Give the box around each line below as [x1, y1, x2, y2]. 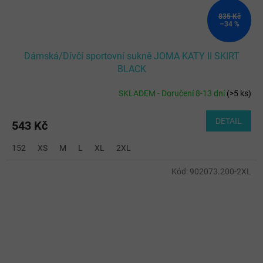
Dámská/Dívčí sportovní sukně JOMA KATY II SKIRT [23, 50, 240, 62]
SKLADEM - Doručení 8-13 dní [119, 88, 227, 98]
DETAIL [215, 116, 242, 126]
